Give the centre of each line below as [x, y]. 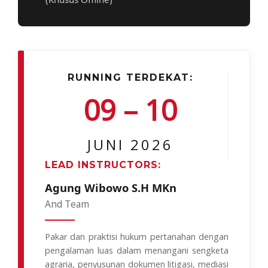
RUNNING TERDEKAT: [130, 77]
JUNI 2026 [130, 144]
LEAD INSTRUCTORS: [103, 165]
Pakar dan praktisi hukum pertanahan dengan [137, 236]
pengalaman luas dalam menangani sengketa [137, 250]
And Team [67, 204]
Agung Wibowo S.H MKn [111, 187]
